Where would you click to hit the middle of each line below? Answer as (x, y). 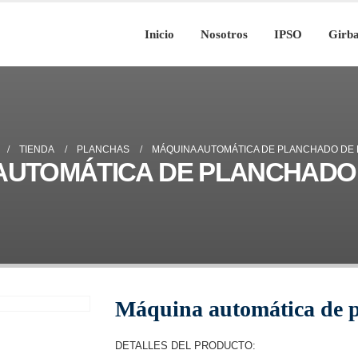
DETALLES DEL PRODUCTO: (185, 346)
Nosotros (224, 34)
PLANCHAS (103, 149)
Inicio (159, 34)
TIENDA (36, 149)
